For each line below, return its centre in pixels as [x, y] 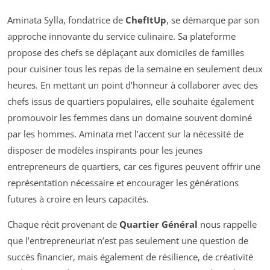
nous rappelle [227, 224]
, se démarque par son [213, 20]
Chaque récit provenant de [63, 224]
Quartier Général [159, 224]
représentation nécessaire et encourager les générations [123, 182]
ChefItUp [146, 20]
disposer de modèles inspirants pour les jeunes [105, 150]
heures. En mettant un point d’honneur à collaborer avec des [133, 85]
